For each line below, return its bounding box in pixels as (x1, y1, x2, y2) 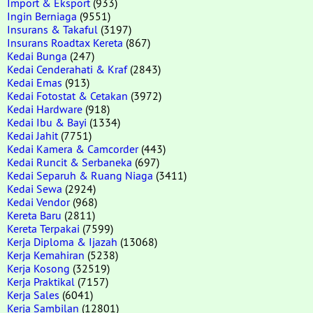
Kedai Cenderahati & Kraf (7, 61, 127, 76)
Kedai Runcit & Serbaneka (7, 154, 132, 169)
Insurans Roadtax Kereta (7, 35, 123, 50)
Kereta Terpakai (7, 221, 80, 235)
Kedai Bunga (7, 48, 67, 63)
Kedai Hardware (7, 101, 82, 116)
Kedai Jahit (7, 128, 58, 143)
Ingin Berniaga (7, 8, 77, 23)
